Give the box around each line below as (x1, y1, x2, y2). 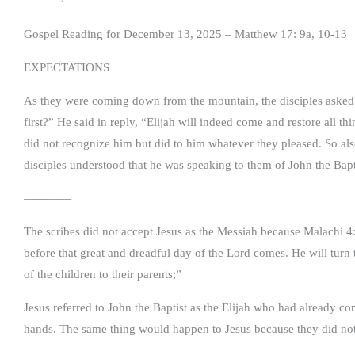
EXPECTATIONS (24, 60, 109, 74)
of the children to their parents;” (24, 267, 181, 281)
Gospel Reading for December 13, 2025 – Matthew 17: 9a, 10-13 (24, 27, 347, 40)
